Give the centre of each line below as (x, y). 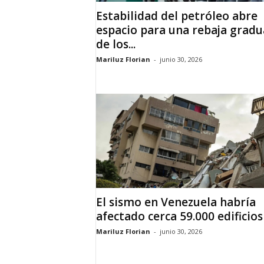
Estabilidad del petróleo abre (176, 16)
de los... (115, 44)
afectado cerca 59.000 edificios (179, 216)
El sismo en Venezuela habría (176, 202)
